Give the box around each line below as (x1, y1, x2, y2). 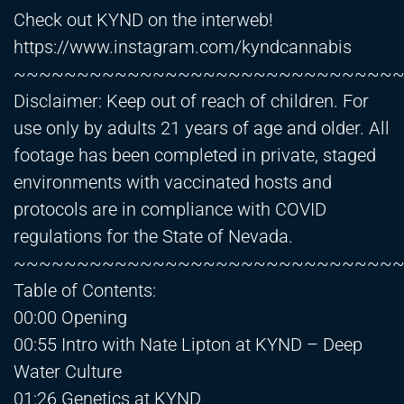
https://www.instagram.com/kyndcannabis (14, 36, 352, 59)
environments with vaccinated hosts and (14, 171, 332, 194)
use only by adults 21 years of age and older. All (14, 117, 390, 140)
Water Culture (14, 361, 122, 383)
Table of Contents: (14, 280, 156, 302)
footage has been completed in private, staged (14, 144, 376, 167)
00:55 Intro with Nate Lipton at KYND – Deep (14, 334, 363, 356)
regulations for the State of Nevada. (14, 225, 293, 248)
